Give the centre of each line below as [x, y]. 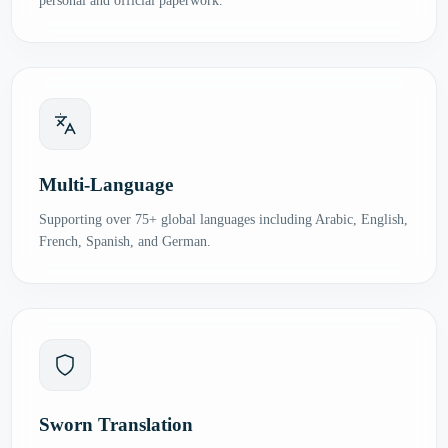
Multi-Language [106, 184]
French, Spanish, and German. [125, 241]
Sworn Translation [116, 425]
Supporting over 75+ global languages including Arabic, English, [224, 219]
